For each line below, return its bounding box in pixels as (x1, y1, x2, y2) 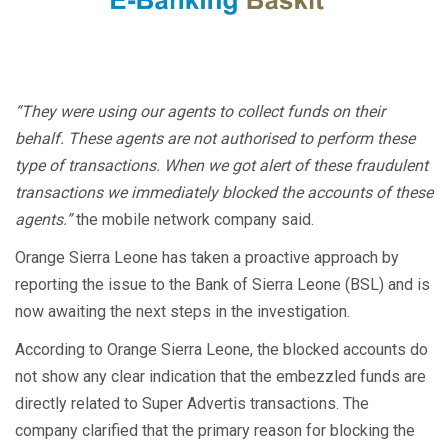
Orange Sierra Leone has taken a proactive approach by (15, 247, 399, 267)
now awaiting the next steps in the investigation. (15, 301, 350, 321)
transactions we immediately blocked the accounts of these (15, 182, 433, 202)
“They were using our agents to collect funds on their (15, 101, 385, 121)
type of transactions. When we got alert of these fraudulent (15, 155, 428, 175)
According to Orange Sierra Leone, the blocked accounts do (15, 339, 428, 359)
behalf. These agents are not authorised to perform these (15, 128, 415, 148)
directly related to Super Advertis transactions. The (15, 393, 369, 413)
